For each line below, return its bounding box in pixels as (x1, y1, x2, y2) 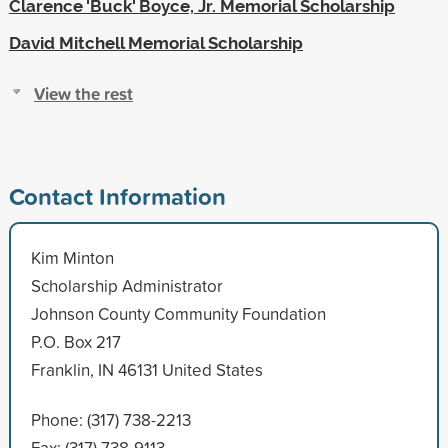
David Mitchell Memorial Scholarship (8, 32, 303, 53)
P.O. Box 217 (30, 329, 121, 353)
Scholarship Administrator (30, 273, 223, 297)
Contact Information (8, 178, 226, 213)
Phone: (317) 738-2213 (30, 407, 191, 431)
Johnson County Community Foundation (30, 301, 326, 325)
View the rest (33, 80, 133, 106)
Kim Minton (30, 245, 114, 269)
